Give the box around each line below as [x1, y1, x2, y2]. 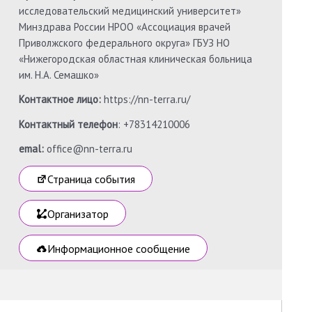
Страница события [47, 172, 136, 187]
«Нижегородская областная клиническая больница [19, 52, 253, 65]
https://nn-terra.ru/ [101, 93, 191, 107]
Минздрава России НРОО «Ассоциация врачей [19, 19, 231, 33]
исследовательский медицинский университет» [19, 3, 242, 17]
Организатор [47, 207, 109, 221]
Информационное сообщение [47, 241, 191, 256]
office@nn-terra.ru [47, 142, 133, 156]
